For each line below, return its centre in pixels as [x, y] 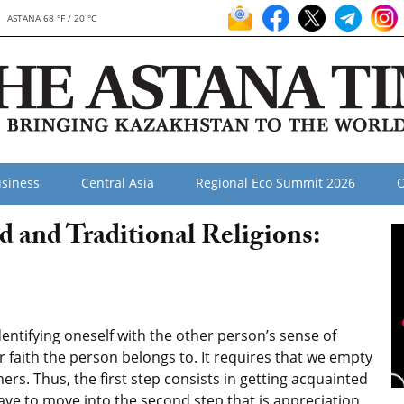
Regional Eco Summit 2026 [275, 183]
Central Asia [118, 183]
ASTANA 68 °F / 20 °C [52, 18]
